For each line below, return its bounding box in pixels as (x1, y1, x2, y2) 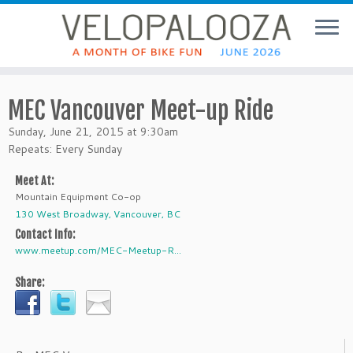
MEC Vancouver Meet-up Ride (8, 95, 273, 126)
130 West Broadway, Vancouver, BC (15, 207, 180, 221)
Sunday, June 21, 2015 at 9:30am (8, 124, 178, 139)
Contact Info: (15, 228, 75, 241)
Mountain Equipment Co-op (15, 190, 141, 203)
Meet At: (15, 174, 54, 188)
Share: (15, 276, 44, 289)
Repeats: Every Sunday (8, 141, 122, 157)
